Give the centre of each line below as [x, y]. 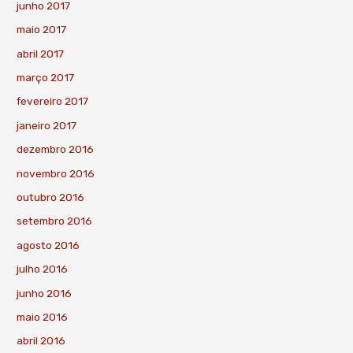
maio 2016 [43, 316]
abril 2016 [41, 341]
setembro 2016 [55, 221]
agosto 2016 [48, 245]
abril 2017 [41, 53]
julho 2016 [43, 269]
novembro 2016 [56, 173]
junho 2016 [45, 293]
